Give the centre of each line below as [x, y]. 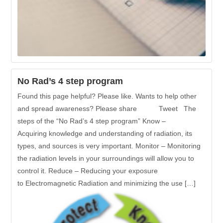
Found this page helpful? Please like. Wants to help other [107, 96]
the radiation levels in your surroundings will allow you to [106, 158]
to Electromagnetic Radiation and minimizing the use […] [107, 183]
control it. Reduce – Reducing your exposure [88, 170]
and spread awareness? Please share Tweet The [107, 108]
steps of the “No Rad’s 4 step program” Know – [92, 121]
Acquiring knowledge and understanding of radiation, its [105, 133]
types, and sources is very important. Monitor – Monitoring [109, 146]
